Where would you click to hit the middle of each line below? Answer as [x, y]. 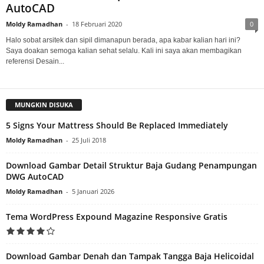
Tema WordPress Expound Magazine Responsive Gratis [117, 216]
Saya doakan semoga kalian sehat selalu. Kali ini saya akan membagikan [124, 50]
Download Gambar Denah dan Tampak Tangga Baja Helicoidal [130, 256]
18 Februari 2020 [97, 24]
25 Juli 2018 [89, 140]
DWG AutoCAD [35, 176]
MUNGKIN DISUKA [44, 104]
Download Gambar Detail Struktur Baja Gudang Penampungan [131, 165]
